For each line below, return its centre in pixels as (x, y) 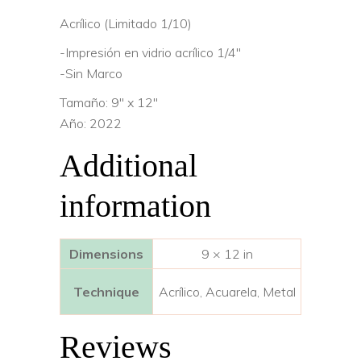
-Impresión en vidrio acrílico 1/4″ (150, 52)
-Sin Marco (91, 73)
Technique (106, 291)
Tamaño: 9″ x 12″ (109, 102)
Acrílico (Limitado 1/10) (126, 23)
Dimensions (106, 253)
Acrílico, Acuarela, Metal (227, 291)
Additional (129, 165)
